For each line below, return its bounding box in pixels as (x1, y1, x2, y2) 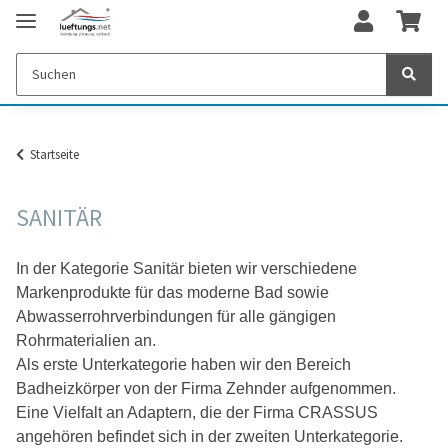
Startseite (30, 145, 79, 163)
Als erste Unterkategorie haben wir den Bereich (16, 355, 351, 373)
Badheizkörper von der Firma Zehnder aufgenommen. (16, 379, 396, 397)
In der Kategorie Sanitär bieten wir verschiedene (16, 259, 357, 277)
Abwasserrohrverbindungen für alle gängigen (16, 307, 336, 325)
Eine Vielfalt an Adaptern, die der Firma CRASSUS (16, 403, 378, 421)
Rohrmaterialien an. (16, 331, 156, 349)
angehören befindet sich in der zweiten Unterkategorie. (16, 427, 403, 445)
